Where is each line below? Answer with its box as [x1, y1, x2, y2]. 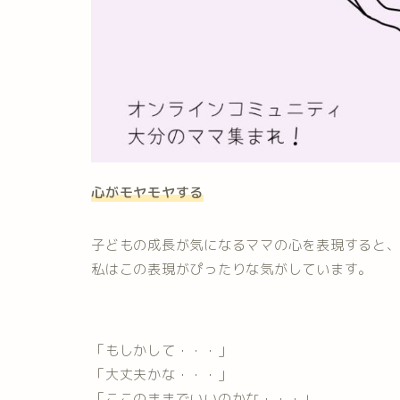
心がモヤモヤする [91, 183, 204, 203]
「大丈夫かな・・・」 [91, 365, 232, 385]
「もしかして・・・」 [91, 341, 232, 361]
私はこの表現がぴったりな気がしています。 [91, 260, 373, 279]
